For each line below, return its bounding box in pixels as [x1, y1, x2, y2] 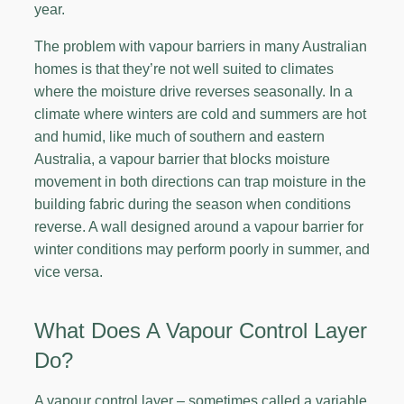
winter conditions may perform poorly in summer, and [34, 241, 370, 257]
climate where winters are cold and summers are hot [34, 106, 366, 122]
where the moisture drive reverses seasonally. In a [34, 83, 353, 99]
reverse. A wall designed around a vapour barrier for [34, 218, 363, 234]
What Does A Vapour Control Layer [34, 317, 367, 343]
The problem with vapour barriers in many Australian [34, 38, 367, 54]
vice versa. [34, 263, 103, 280]
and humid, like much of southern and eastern [34, 128, 325, 144]
